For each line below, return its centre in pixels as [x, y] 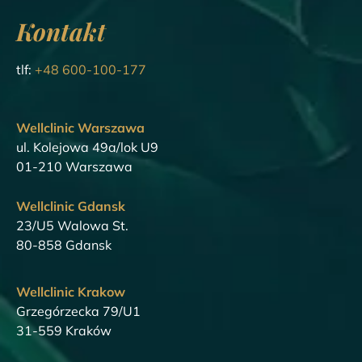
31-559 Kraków [64, 331]
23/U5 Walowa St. [72, 225]
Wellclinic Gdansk [71, 206]
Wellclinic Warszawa [80, 128]
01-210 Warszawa [74, 167]
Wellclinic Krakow [71, 292]
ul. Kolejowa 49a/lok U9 [87, 147]
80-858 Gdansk [64, 244]
